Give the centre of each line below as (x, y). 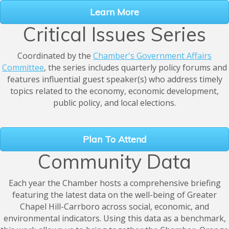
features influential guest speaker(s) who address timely (114, 79)
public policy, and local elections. (114, 103)
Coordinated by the (55, 56)
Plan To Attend (114, 140)
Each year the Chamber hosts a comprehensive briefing (114, 183)
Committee (23, 68)
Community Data (114, 162)
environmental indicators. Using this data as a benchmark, (114, 219)
